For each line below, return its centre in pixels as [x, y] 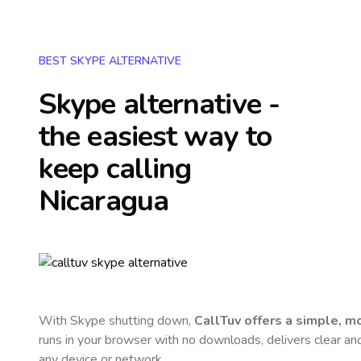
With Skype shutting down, [116, 321]
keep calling [115, 169]
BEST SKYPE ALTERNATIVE [110, 61]
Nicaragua [104, 201]
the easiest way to [155, 137]
